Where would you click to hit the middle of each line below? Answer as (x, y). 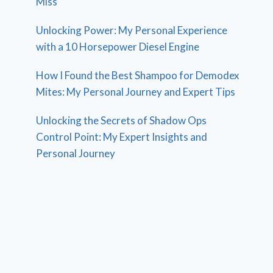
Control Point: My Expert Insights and (122, 136)
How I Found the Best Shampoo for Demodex (138, 75)
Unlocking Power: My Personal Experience (132, 30)
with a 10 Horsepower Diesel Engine (118, 46)
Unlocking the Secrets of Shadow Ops (122, 120)
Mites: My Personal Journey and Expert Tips (136, 91)
